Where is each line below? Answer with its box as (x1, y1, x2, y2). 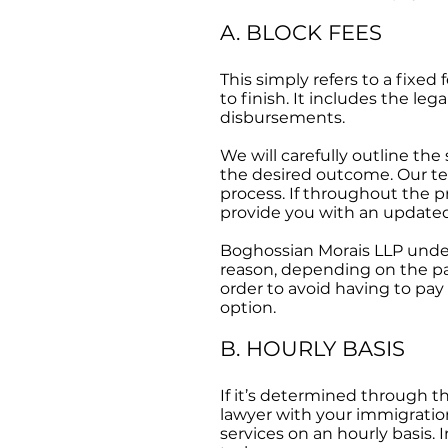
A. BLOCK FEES (220, 20, 382, 45)
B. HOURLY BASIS (220, 336, 405, 361)
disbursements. (220, 108, 345, 127)
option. (220, 298, 276, 317)
